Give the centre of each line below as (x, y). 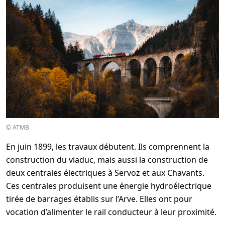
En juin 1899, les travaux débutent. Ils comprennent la (108, 147)
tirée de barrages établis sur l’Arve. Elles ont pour (99, 199)
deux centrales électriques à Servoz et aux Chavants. (105, 173)
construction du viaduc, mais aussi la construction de (107, 160)
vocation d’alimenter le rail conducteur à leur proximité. (111, 212)
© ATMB (18, 128)
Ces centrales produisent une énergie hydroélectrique (109, 186)
